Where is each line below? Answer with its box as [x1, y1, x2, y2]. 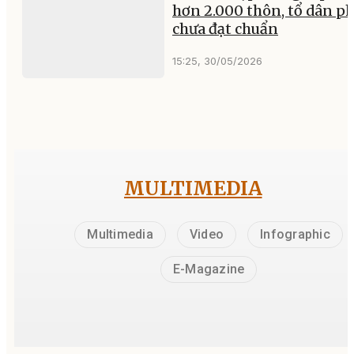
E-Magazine [172, 261, 245, 277]
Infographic [260, 226, 330, 242]
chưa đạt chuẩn [172, 19, 278, 38]
